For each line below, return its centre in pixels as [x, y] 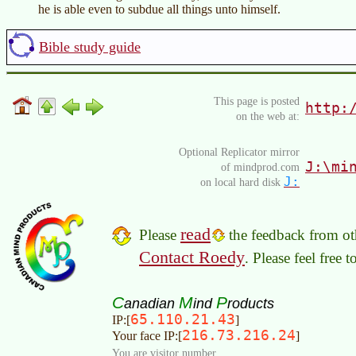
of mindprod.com [260, 167]
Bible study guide [90, 47]
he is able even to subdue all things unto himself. [159, 10]
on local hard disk [242, 182]
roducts [251, 304]
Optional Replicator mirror [239, 152]
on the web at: [268, 116]
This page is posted [257, 101]
